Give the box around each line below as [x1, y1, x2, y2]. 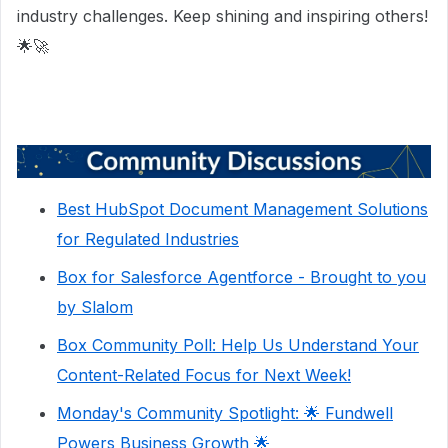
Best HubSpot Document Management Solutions [57, 199, 428, 220]
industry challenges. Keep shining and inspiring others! [17, 5, 428, 26]
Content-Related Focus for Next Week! [57, 365, 351, 386]
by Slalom [57, 297, 133, 318]
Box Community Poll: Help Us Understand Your [57, 335, 419, 356]
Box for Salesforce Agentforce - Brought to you [57, 267, 426, 288]
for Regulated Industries [57, 229, 239, 250]
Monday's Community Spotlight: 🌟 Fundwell [57, 403, 393, 424]
